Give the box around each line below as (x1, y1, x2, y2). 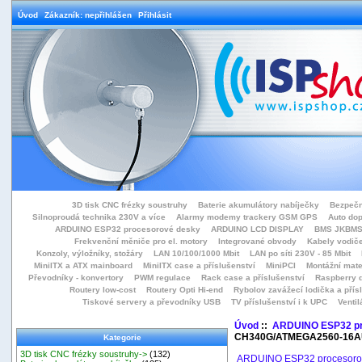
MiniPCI (266, 261, 296, 270)
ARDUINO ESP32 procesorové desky (54, 225, 200, 234)
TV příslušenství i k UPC (231, 297, 327, 306)
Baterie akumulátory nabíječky (198, 200, 319, 209)
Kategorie (103, 333, 141, 342)
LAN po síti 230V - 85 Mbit (250, 249, 351, 258)
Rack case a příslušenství (201, 273, 305, 282)
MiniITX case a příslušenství (143, 261, 255, 270)
